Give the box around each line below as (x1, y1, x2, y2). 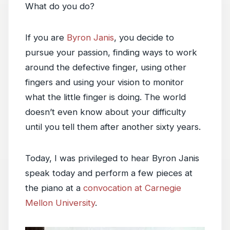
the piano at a (25, 183, 83, 193)
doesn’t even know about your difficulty (25, 107, 186, 117)
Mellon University (25, 198, 95, 208)
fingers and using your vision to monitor (25, 77, 184, 87)
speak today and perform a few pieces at (25, 168, 193, 178)
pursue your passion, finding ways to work (25, 47, 197, 57)
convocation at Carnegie (83, 183, 181, 193)
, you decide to (114, 32, 174, 43)
